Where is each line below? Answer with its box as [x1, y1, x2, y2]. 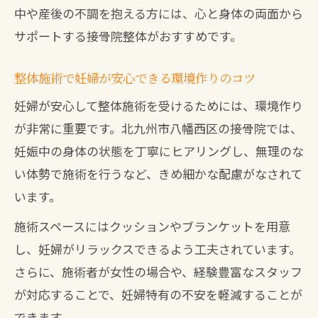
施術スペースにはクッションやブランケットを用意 [14, 217, 290, 235]
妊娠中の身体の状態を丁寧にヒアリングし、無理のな [14, 142, 304, 160]
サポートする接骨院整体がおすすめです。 [14, 27, 242, 45]
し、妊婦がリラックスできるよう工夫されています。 [14, 240, 301, 258]
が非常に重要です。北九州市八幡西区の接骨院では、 [14, 119, 302, 137]
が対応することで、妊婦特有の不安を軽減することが [14, 285, 302, 303]
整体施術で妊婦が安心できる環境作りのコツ [14, 69, 256, 87]
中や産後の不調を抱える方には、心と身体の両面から [14, 4, 303, 22]
